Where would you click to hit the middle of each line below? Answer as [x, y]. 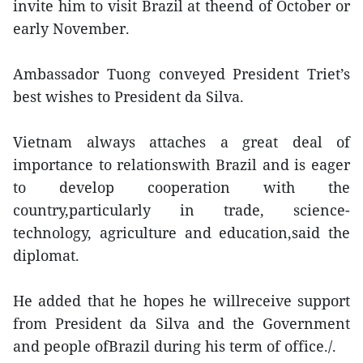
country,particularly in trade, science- [181, 210]
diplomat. [46, 255]
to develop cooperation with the [181, 187]
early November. [71, 28]
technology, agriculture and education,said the [181, 233]
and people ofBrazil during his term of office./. [175, 346]
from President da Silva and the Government [181, 323]
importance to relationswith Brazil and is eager [181, 164]
